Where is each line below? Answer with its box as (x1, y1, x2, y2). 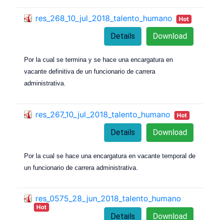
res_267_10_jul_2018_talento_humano (35, 109, 170, 119)
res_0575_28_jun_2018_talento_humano (35, 193, 181, 204)
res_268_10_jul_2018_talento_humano (35, 13, 172, 23)
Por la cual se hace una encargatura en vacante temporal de (24, 152, 195, 160)
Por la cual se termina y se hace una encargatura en (24, 55, 173, 63)
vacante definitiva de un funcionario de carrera (24, 67, 155, 75)
